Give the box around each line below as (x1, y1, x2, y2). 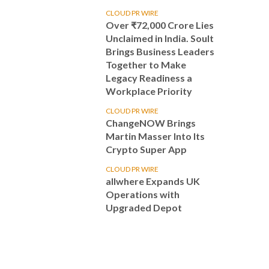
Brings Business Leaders (106, 46, 214, 57)
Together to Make (106, 59, 186, 70)
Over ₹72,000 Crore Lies (106, 19, 214, 31)
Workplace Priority (106, 85, 192, 97)
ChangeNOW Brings (106, 117, 196, 128)
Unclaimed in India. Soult (106, 32, 214, 44)
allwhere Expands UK (106, 175, 200, 187)
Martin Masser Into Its (106, 130, 205, 142)
